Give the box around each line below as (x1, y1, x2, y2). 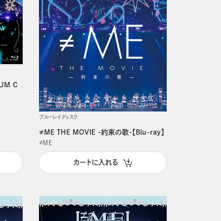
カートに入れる (73, 159, 118, 166)
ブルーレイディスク (38, 114, 77, 119)
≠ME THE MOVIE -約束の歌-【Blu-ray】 (38, 128, 164, 136)
